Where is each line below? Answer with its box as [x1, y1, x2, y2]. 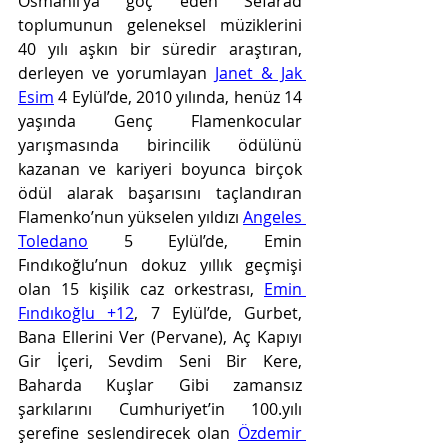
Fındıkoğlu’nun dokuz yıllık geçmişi [18, 254, 302, 276]
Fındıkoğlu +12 [18, 302, 135, 324]
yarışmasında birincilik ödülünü [18, 134, 302, 156]
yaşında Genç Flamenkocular [18, 110, 302, 132]
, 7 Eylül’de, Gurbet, [134, 302, 302, 324]
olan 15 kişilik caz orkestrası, [18, 278, 264, 300]
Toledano [18, 230, 88, 252]
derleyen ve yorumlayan [18, 62, 215, 84]
